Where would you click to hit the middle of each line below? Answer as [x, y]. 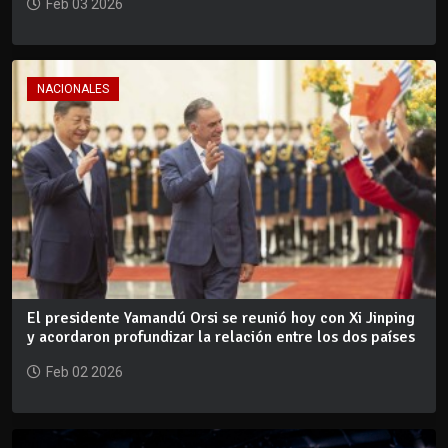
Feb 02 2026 [84, 371]
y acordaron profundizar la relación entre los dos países [221, 336]
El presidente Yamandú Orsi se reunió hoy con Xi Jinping [221, 317]
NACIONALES [73, 89]
